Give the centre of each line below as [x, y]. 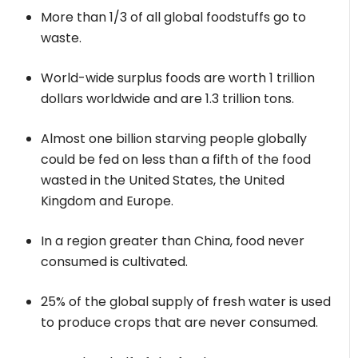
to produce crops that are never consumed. [180, 322]
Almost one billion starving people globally [174, 139]
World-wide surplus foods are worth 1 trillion [178, 78]
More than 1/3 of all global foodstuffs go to [174, 17]
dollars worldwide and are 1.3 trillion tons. [168, 99]
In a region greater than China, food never [173, 241]
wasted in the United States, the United [163, 180]
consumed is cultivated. [115, 262]
